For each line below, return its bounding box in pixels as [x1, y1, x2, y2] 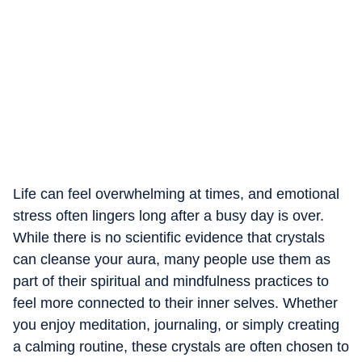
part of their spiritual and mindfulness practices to [13, 273, 329, 289]
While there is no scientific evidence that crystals [13, 229, 325, 246]
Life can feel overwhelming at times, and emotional [13, 186, 339, 202]
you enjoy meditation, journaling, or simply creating [13, 317, 339, 333]
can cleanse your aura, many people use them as [13, 251, 330, 267]
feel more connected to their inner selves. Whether [13, 295, 338, 311]
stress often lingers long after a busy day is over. [13, 208, 324, 224]
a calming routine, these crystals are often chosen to [13, 339, 349, 355]
